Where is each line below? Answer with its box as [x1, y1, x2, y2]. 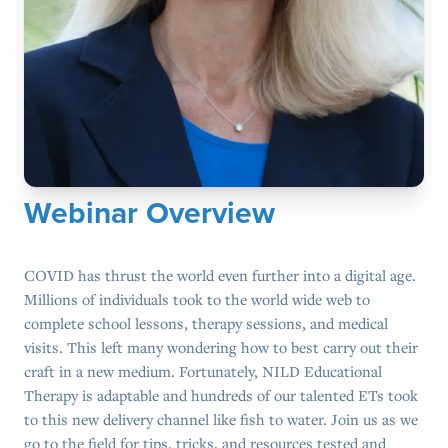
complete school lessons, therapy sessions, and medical [24, 313, 388, 334]
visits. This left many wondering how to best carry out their [24, 337, 418, 358]
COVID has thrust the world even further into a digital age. [24, 265, 416, 286]
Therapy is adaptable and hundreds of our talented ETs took [24, 385, 418, 406]
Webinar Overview [24, 191, 275, 236]
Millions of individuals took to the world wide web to [24, 289, 370, 310]
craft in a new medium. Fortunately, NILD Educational [24, 361, 382, 382]
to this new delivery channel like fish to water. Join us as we [24, 409, 418, 430]
